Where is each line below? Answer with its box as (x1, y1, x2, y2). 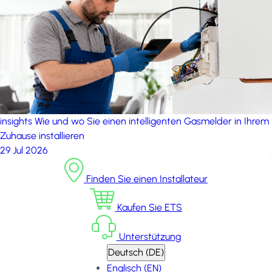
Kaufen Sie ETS (115, 202, 182, 213)
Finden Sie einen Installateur (84, 173, 208, 185)
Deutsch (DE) (108, 246, 164, 258)
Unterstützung (116, 231, 181, 242)
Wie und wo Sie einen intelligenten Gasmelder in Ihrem (35, 115, 269, 127)
